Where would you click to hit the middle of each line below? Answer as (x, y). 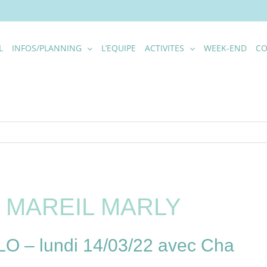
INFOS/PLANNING (47, 48)
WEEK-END (225, 48)
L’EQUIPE (119, 48)
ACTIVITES (164, 48)
